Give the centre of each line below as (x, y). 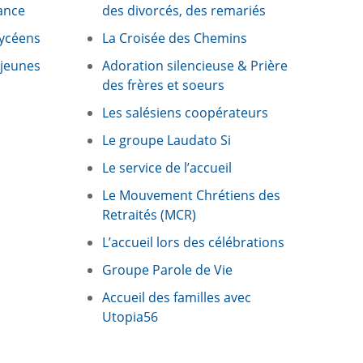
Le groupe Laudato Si (167, 141)
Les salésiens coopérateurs (185, 113)
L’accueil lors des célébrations (193, 243)
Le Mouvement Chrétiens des (191, 196)
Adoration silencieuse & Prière (195, 66)
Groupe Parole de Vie (167, 270)
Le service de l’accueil (167, 168)
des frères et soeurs (163, 85)
